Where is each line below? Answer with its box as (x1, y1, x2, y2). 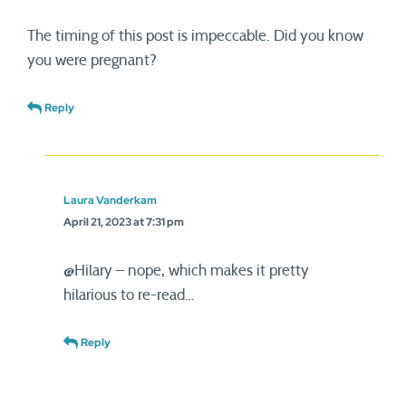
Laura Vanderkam (63, 193, 157, 208)
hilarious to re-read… (63, 287, 194, 303)
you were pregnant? (27, 53, 157, 68)
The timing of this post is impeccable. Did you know (27, 28, 363, 43)
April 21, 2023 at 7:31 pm (63, 215, 184, 229)
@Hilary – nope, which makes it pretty (63, 263, 309, 278)
